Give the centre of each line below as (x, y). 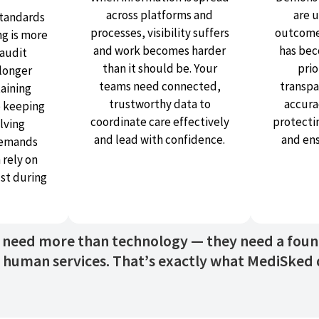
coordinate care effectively (159, 122)
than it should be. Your (159, 69)
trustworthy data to (159, 104)
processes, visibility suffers (159, 33)
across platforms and (159, 15)
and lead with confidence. (159, 140)
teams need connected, (159, 87)
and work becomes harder (159, 51)
